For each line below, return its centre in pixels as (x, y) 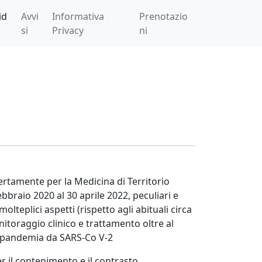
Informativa (78, 16)
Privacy (68, 30)
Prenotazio (164, 16)
